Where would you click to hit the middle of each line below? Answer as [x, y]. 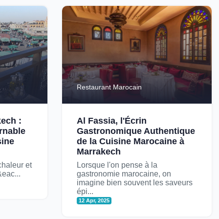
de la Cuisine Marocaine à [131, 142]
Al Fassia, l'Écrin [112, 121]
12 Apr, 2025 [94, 201]
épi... [85, 192]
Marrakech [99, 152]
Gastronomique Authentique [136, 131]
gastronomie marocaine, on [124, 174]
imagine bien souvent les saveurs [135, 183]
